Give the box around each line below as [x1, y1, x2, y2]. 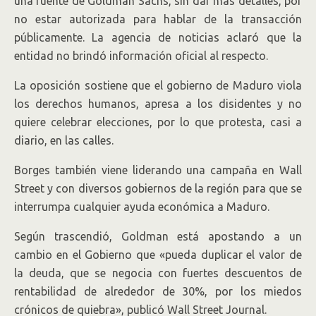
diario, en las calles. [14, 133, 114, 147]
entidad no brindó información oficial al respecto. [14, 49, 268, 62]
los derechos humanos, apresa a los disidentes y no [14, 97, 302, 110]
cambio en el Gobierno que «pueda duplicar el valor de [14, 248, 302, 261]
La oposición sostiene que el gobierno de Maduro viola [14, 78, 302, 92]
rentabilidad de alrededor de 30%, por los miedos [14, 284, 302, 298]
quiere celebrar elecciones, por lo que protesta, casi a [14, 115, 302, 128]
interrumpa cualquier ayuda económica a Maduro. [14, 200, 269, 213]
